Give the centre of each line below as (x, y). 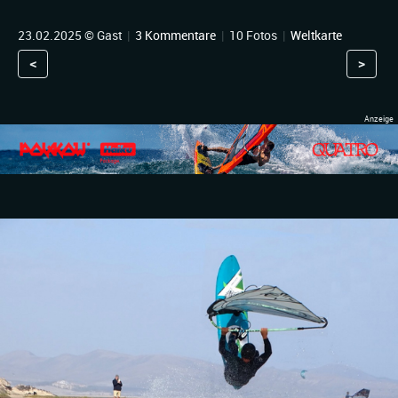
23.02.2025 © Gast (71, 36)
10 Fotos (253, 36)
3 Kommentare (175, 36)
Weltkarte (316, 36)
